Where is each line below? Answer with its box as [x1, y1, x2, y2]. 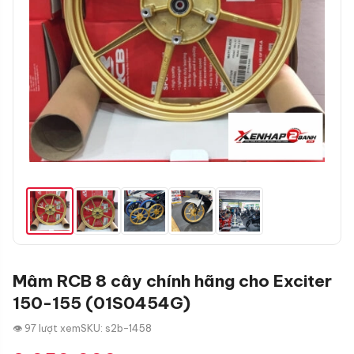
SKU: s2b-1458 [81, 322, 152, 334]
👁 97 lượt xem [13, 322, 81, 334]
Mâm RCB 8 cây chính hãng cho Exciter [13, 270, 332, 292]
